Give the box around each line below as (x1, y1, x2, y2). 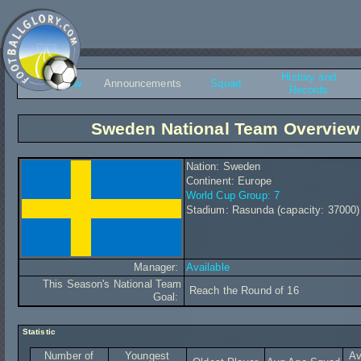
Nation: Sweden (185, 160, 261, 172)
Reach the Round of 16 (185, 284, 299, 297)
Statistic (19, 327, 56, 336)
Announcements (104, 77, 181, 89)
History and (281, 71, 336, 83)
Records (288, 84, 329, 96)
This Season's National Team (42, 278, 182, 290)
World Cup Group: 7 (185, 189, 280, 201)
